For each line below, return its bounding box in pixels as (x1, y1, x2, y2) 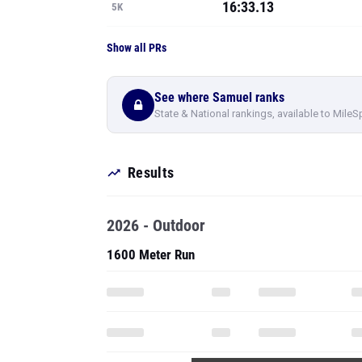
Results (128, 164, 175, 181)
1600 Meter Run (107, 246, 195, 263)
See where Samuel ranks (154, 89, 284, 105)
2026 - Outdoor (107, 216, 205, 235)
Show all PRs (107, 41, 166, 54)
